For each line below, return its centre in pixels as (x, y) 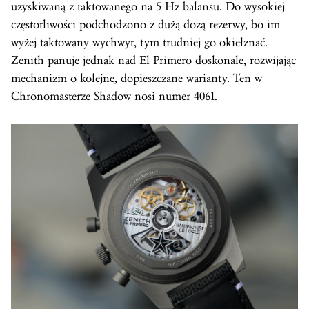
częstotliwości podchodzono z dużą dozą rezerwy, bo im (146, 24)
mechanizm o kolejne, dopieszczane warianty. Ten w (137, 78)
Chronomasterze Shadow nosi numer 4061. (114, 96)
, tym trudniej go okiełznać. (201, 42)
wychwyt (113, 42)
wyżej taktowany (52, 42)
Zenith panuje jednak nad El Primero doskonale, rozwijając (153, 60)
